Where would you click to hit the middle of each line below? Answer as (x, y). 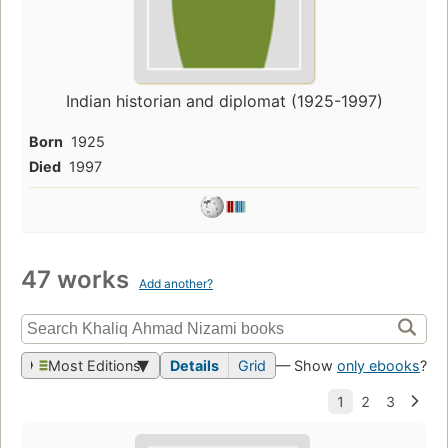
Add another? (176, 283)
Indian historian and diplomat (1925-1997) (224, 100)
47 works (78, 279)
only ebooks (378, 365)
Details (194, 365)
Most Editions (94, 365)
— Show (306, 365)
